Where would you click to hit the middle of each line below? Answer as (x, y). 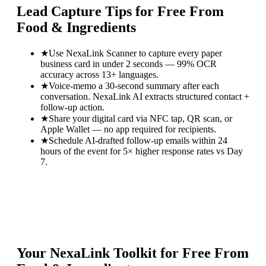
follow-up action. (72, 107)
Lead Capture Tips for (87, 11)
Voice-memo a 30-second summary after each (134, 85)
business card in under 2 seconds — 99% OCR (129, 64)
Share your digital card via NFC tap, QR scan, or (140, 118)
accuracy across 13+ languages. (99, 74)
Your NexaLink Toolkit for (99, 253)
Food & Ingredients (76, 27)
